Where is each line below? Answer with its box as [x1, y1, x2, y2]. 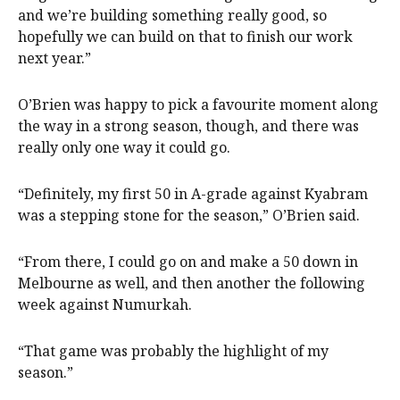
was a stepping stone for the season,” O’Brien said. [18, 204, 360, 225]
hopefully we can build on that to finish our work [18, 26, 353, 46]
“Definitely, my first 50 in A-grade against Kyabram [18, 183, 368, 204]
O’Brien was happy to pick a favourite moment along [18, 94, 379, 114]
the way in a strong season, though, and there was [18, 115, 359, 136]
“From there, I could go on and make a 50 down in [18, 251, 358, 271]
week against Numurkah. [18, 294, 192, 314]
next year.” [18, 47, 91, 68]
